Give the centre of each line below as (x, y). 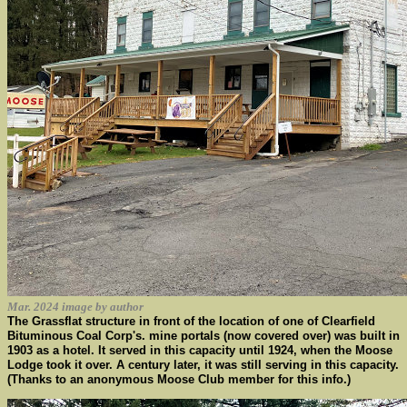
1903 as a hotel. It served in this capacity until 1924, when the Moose (200, 350)
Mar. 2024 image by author (75, 307)
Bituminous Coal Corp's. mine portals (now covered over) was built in (203, 336)
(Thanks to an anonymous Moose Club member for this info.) (179, 379)
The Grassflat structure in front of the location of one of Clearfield (191, 321)
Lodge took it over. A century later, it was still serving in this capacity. (203, 365)
